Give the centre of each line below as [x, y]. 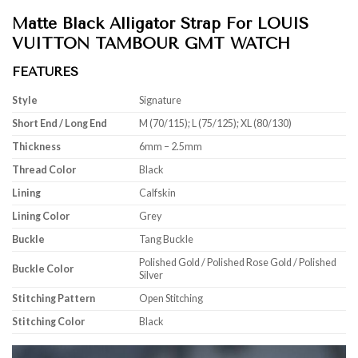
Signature [161, 101]
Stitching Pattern [54, 299]
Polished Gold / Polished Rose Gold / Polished [238, 263]
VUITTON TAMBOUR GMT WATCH [151, 44]
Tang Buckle [167, 240]
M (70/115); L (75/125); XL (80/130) [216, 124]
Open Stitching [171, 299]
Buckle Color [43, 269]
